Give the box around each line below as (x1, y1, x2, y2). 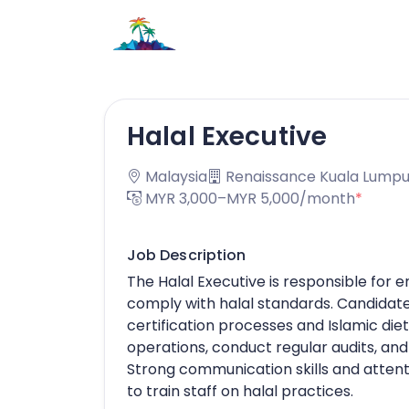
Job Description (127, 245, 246, 266)
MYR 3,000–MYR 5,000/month (142, 188, 355, 209)
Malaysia (142, 166, 207, 187)
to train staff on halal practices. (127, 381, 353, 402)
